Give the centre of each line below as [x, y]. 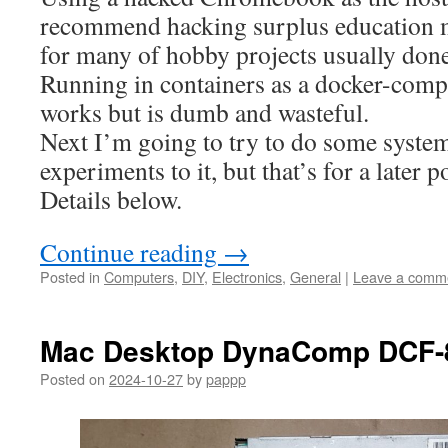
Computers [139, 277]
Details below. [111, 199]
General [315, 277]
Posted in [70, 277]
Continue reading [131, 252]
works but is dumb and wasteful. [204, 112]
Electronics [247, 277]
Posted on [72, 379]
